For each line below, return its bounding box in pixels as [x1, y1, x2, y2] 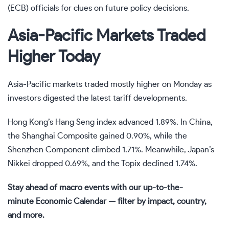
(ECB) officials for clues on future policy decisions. [8, 4, 189, 13]
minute [8, 197, 36, 206]
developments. [131, 94, 187, 103]
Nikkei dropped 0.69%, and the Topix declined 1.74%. [8, 159, 197, 168]
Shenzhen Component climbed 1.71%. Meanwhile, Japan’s [8, 146, 214, 154]
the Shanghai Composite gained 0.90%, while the [8, 132, 187, 141]
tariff [113, 94, 131, 103]
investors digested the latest [8, 94, 113, 103]
